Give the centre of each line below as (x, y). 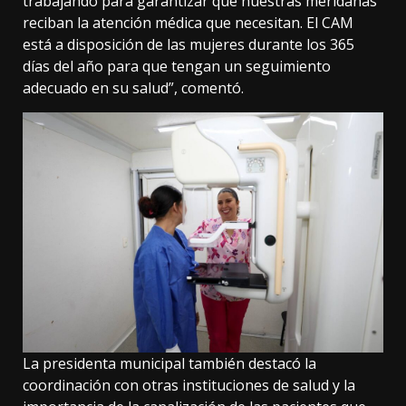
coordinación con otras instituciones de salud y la (189, 386)
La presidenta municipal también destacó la (169, 364)
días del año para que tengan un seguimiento (177, 67)
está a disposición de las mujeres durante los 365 (188, 45)
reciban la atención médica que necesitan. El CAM (188, 23)
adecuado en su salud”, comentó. (133, 88)
